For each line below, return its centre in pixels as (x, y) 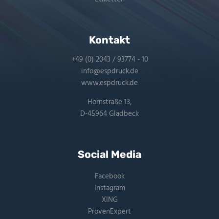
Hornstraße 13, (109, 102)
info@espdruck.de (109, 72)
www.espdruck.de (109, 83)
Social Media (109, 154)
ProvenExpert (109, 211)
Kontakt (109, 40)
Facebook (109, 176)
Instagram (109, 188)
